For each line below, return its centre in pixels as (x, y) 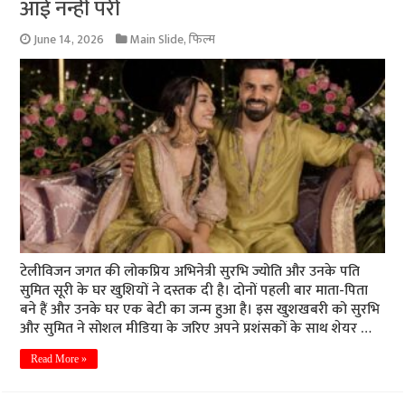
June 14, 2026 (69, 40)
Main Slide (157, 40)
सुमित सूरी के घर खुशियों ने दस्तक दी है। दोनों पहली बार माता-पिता (194, 290)
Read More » (59, 358)
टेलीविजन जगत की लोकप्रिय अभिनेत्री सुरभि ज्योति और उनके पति (190, 271)
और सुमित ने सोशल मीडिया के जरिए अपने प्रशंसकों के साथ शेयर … (196, 328)
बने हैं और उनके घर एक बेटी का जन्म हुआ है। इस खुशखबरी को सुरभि (200, 309)
